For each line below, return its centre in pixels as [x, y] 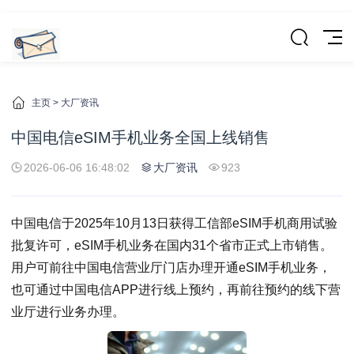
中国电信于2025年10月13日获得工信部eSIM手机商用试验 [174, 223]
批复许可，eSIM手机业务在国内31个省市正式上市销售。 [172, 245]
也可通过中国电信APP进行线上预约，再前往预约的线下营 [176, 290]
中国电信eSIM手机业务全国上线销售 [140, 137]
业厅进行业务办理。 [68, 312]
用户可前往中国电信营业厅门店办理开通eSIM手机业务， [171, 267]
